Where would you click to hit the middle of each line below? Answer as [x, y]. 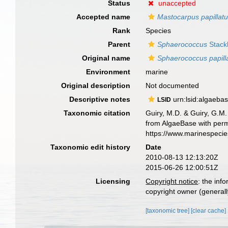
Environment [108, 72]
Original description [96, 85]
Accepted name [104, 17]
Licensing [113, 181]
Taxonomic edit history [91, 147]
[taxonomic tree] [168, 211]
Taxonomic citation [97, 113]
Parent [119, 44]
